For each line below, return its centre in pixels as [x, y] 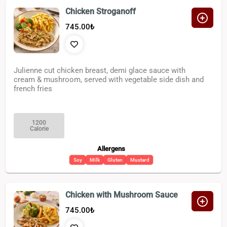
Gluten [115, 160]
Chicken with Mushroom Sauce [122, 195]
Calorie [39, 128]
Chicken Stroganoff [101, 12]
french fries [33, 89]
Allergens [111, 149]
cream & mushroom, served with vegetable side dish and [109, 80]
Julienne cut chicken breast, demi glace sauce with [100, 71]
